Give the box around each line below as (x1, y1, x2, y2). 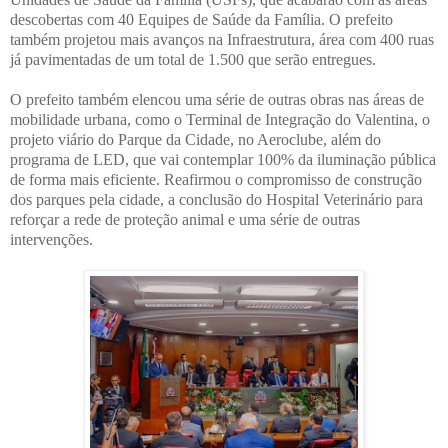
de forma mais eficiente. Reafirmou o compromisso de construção (10, 170, 422, 188)
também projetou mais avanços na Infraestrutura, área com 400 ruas (10, 30, 434, 48)
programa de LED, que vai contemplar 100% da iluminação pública (10, 150, 436, 168)
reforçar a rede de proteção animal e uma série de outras (10, 210, 360, 228)
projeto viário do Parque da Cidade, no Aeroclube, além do (10, 130, 381, 148)
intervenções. (10, 230, 93, 248)
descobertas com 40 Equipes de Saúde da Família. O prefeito (10, 10, 393, 28)
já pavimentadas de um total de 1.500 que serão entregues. (10, 50, 376, 68)
